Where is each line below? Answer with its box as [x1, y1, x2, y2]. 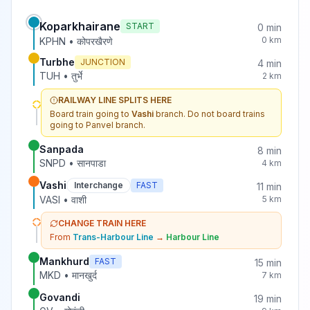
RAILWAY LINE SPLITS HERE [58, 95, 172, 105]
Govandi [39, 291, 80, 303]
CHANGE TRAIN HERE [58, 218, 146, 228]
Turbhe [39, 56, 75, 68]
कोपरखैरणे [77, 35, 113, 47]
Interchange [74, 180, 123, 190]
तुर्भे [71, 70, 82, 82]
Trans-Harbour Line [73, 232, 154, 242]
